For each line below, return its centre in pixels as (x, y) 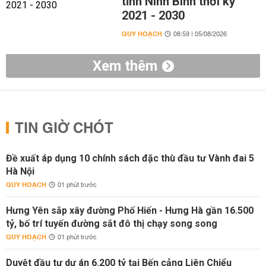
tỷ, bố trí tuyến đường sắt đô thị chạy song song (112, 224)
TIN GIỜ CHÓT (64, 129)
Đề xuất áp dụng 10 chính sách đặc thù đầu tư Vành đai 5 (130, 158)
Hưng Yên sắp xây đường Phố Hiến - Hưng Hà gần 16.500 (130, 210)
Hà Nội (20, 171)
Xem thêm (125, 66)
